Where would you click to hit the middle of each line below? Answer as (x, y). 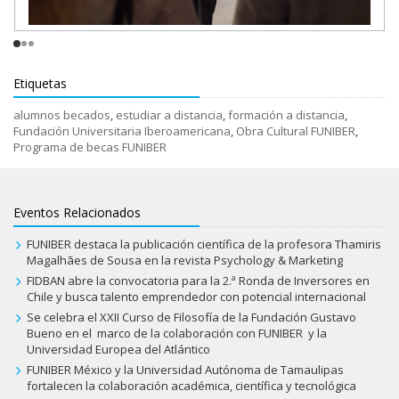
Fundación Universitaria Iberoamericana (122, 131)
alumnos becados (62, 115)
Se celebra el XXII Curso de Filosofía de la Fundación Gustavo (191, 318)
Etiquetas (40, 84)
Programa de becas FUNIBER (90, 147)
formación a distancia (286, 115)
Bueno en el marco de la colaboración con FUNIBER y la (176, 334)
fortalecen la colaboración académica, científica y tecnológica (191, 386)
